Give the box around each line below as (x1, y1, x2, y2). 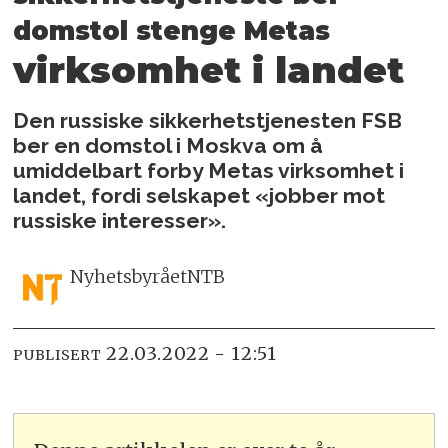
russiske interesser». (13, 207, 227, 233)
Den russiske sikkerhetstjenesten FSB (13, 107, 403, 133)
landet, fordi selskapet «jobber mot (13, 182, 386, 208)
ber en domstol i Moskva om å (13, 132, 324, 158)
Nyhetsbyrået (69, 264, 187, 288)
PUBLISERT (13, 345, 102, 364)
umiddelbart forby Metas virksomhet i (13, 157, 405, 183)
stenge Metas (136, 14, 331, 46)
